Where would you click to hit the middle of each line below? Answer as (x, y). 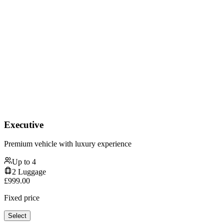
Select (17, 216)
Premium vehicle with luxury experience (68, 144)
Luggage (31, 172)
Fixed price (22, 198)
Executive (24, 124)
